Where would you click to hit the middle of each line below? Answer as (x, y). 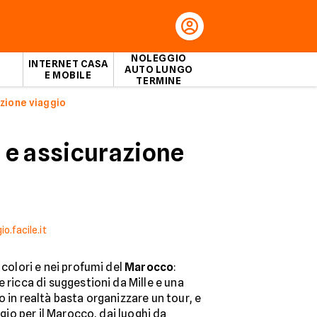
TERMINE (159, 81)
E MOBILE (68, 75)
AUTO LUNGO (159, 69)
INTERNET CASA (68, 64)
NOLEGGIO (159, 58)
